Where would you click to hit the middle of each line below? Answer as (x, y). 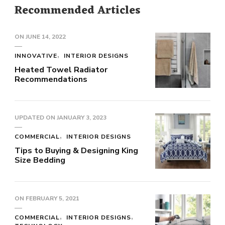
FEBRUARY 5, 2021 (52, 198)
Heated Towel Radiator (61, 70)
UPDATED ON (36, 117)
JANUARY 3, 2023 (82, 117)
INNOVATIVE (36, 55)
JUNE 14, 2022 (46, 36)
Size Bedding (40, 160)
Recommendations (51, 79)
